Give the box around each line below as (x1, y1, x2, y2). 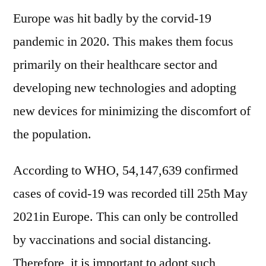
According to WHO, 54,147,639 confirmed (13, 162, 238, 179)
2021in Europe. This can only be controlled (13, 208, 238, 225)
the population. (13, 126, 91, 142)
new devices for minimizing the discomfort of (13, 103, 251, 119)
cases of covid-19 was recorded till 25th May (13, 185, 248, 202)
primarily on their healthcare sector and (13, 56, 217, 73)
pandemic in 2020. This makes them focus (13, 33, 233, 50)
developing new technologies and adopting (13, 80, 236, 96)
